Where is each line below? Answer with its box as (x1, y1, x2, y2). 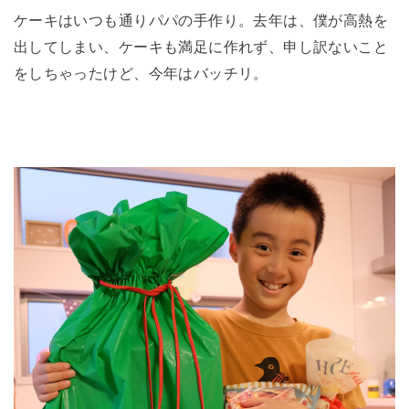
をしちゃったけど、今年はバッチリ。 (13, 66, 268, 81)
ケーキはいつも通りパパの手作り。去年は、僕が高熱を (13, 13, 389, 28)
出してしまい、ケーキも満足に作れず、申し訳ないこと (13, 39, 389, 55)
